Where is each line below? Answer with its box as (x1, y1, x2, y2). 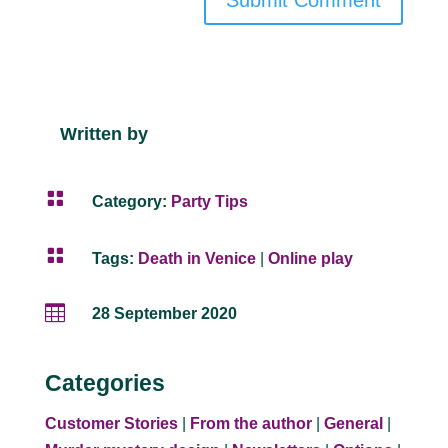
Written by (59, 124, 148, 145)
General (323, 415, 383, 433)
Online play (267, 250, 353, 268)
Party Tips (170, 193, 248, 211)
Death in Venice (137, 250, 256, 268)
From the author (189, 415, 312, 433)
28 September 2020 (91, 305, 237, 323)
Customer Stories (44, 415, 178, 433)
